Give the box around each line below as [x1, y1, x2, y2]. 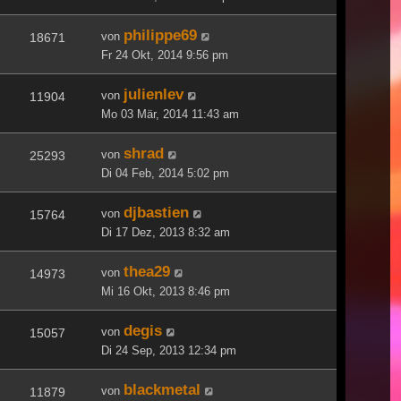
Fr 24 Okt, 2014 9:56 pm [101, 47, 228, 62]
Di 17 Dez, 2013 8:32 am [101, 225, 230, 239]
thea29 [124, 261, 170, 280]
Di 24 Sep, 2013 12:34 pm [101, 343, 236, 357]
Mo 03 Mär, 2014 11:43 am [101, 107, 239, 121]
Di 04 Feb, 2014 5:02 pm [101, 166, 229, 180]
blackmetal [124, 380, 200, 398]
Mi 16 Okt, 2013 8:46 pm [101, 284, 230, 298]
